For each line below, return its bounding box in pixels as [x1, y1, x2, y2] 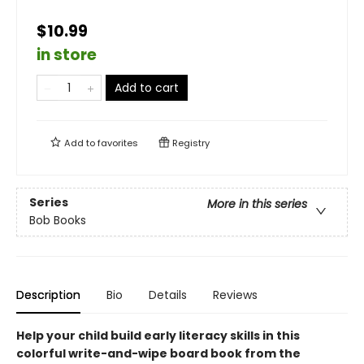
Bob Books [29, 212, 86, 229]
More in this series [207, 196, 307, 213]
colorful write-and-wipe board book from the [16, 345, 301, 362]
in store [37, 44, 97, 66]
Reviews [213, 287, 258, 303]
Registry [170, 136, 210, 149]
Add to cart [115, 80, 179, 96]
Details [149, 287, 187, 303]
